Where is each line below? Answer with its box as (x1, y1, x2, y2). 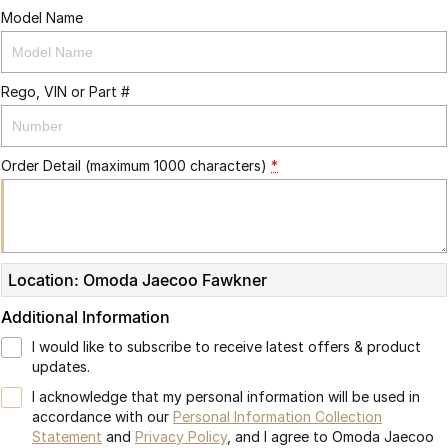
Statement (32, 428, 102, 445)
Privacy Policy (135, 428, 227, 445)
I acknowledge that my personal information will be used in (32, 388, 420, 405)
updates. (32, 358, 90, 375)
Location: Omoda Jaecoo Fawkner (8, 270, 267, 290)
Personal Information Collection (173, 408, 382, 425)
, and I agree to (227, 428, 332, 445)
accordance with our (32, 408, 173, 425)
